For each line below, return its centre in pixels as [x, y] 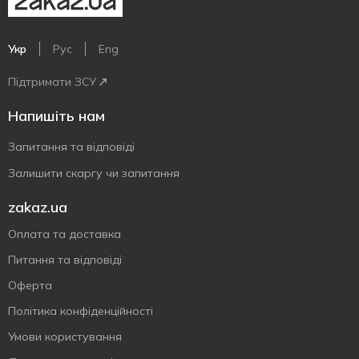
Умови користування [65, 337]
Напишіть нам [56, 116]
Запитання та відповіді [71, 147]
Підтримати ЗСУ [52, 82]
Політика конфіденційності [81, 311]
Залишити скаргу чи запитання [94, 173]
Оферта [30, 285]
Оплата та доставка [65, 234]
